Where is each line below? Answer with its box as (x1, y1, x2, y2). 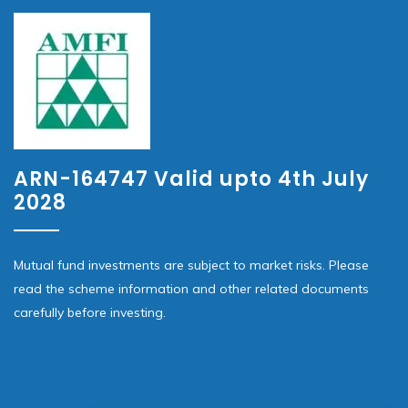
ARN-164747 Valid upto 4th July (14, 165, 369, 194)
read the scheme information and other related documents (14, 280, 369, 298)
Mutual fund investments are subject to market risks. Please (14, 257, 369, 274)
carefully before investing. (14, 304, 166, 321)
